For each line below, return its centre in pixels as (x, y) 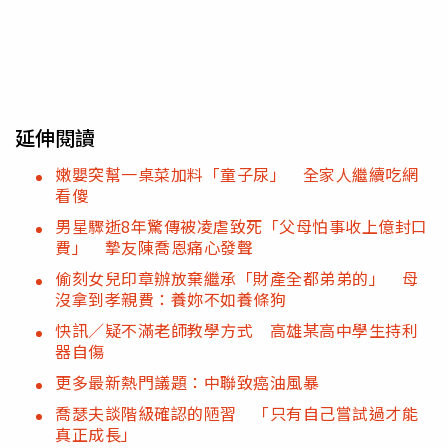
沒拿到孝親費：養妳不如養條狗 (170, 298)
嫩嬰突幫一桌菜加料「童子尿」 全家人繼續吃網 (236, 173)
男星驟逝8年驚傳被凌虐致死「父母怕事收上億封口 (241, 225)
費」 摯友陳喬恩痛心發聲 (154, 246)
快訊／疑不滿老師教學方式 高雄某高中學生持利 (236, 329)
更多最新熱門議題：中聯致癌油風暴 (187, 381)
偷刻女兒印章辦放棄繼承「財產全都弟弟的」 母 (236, 277)
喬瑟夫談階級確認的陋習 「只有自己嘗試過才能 (236, 412)
